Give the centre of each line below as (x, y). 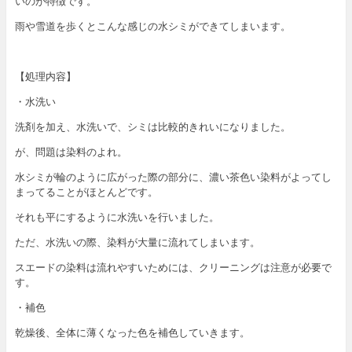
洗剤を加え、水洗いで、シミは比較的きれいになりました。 (152, 127)
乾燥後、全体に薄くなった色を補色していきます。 (132, 333)
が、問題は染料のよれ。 (71, 152)
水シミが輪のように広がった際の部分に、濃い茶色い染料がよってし (173, 177)
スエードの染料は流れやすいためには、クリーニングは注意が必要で (173, 268)
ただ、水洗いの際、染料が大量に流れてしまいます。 (137, 242)
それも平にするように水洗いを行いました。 (117, 217)
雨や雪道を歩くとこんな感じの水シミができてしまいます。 (152, 26)
